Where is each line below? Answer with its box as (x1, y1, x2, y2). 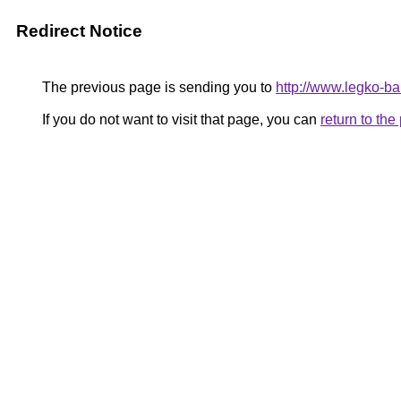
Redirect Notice (16, 21, 142, 40)
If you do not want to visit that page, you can (38, 112, 320, 127)
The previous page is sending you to (38, 80, 276, 95)
